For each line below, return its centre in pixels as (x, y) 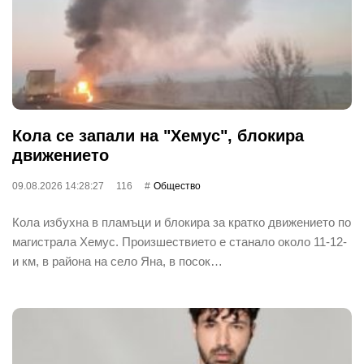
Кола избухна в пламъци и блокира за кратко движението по (182, 222)
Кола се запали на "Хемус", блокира (158, 135)
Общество (177, 186)
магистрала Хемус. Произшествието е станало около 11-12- (180, 241)
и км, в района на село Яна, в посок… (117, 261)
